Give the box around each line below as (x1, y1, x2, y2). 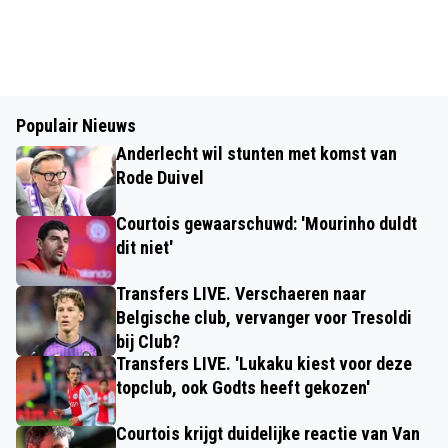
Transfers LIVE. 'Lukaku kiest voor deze (116, 352, 412, 374)
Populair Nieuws (16, 114, 136, 136)
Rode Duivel (116, 166, 204, 188)
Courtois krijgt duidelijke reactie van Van (116, 422, 420, 444)
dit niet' (116, 236, 173, 258)
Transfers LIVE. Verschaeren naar (116, 282, 366, 304)
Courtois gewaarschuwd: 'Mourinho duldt (116, 212, 417, 234)
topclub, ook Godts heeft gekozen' (116, 376, 370, 398)
